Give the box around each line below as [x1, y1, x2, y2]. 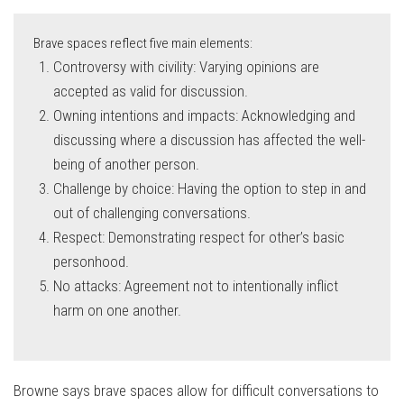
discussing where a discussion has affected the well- [53, 131, 366, 150]
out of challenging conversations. [53, 204, 252, 223]
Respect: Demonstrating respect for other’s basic [53, 228, 345, 247]
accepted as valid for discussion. [53, 82, 249, 101]
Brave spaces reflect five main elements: [33, 35, 252, 52]
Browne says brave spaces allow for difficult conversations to [14, 381, 379, 400]
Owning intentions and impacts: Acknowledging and [53, 106, 356, 125]
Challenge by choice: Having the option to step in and [53, 179, 367, 198]
